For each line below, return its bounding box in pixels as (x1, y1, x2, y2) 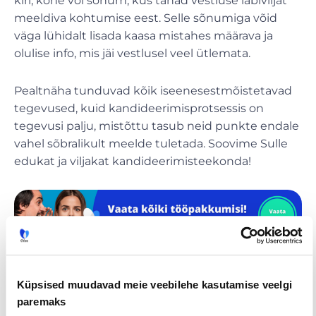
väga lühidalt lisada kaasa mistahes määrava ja (14, 29, 273, 43)
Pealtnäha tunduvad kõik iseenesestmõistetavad (14, 84, 292, 98)
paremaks (16, 296, 66, 308)
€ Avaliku (116, 269, 170, 283)
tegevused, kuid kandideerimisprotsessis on (14, 102, 264, 116)
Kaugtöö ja (217, 269, 279, 283)
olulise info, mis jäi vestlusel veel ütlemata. (14, 47, 250, 61)
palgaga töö (109, 280, 177, 294)
